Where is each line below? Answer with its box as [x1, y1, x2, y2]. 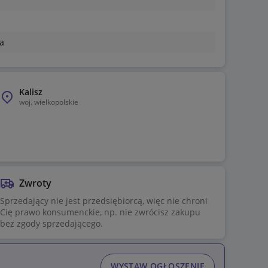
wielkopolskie [34, 97, 78, 108]
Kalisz [19, 86, 42, 98]
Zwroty [19, 176, 51, 190]
